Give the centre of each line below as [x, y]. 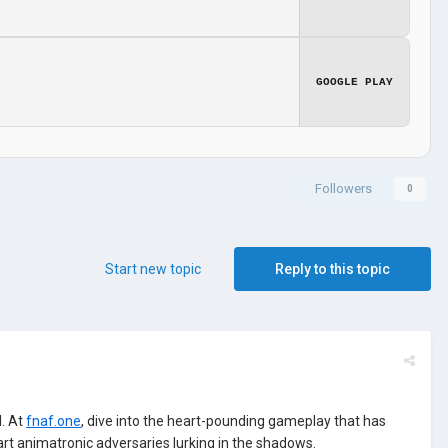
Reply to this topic [332, 268]
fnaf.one [53, 420]
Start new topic [153, 268]
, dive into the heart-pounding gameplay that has [233, 420]
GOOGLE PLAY [354, 81]
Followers [343, 188]
